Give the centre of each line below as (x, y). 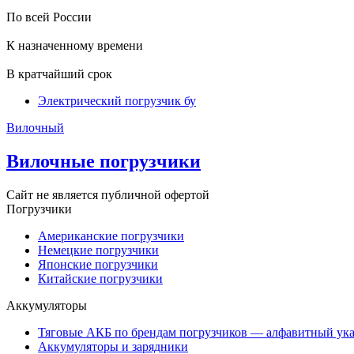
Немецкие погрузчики (98, 250)
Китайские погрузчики (100, 278)
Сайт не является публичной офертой (108, 194)
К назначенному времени (75, 45)
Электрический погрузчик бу (117, 100)
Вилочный (35, 127)
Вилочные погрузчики (104, 161)
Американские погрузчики (111, 235)
